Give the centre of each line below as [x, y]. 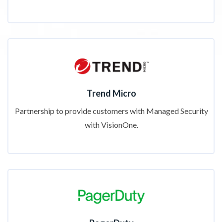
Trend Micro [111, 93]
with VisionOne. [111, 125]
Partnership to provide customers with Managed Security [111, 111]
